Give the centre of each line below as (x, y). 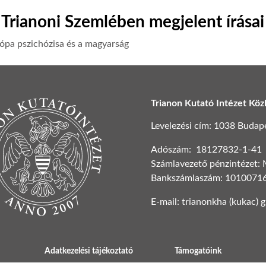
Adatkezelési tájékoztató (88, 251)
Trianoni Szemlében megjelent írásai (133, 22)
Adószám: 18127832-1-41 (206, 150)
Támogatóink (198, 251)
